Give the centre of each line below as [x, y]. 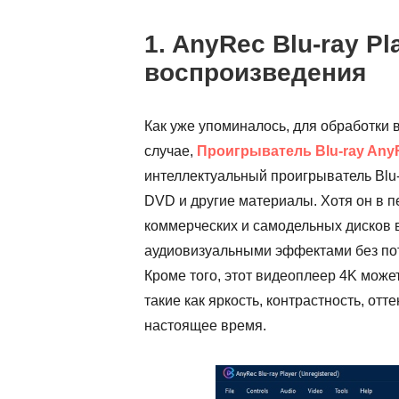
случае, [171, 151]
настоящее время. [205, 326]
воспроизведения [255, 73]
